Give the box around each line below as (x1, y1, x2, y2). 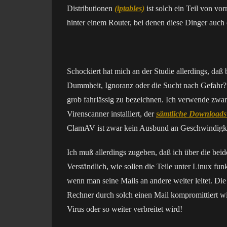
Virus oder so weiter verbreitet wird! (67, 205, 182, 213)
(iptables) (115, 4, 144, 13)
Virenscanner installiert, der (67, 109, 156, 118)
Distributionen (67, 4, 115, 13)
